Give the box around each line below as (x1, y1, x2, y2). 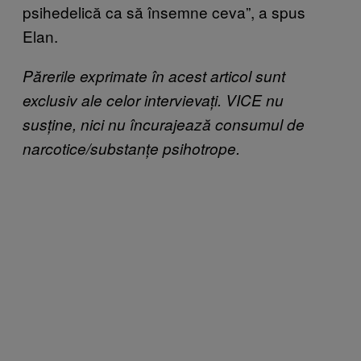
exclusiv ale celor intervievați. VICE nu (23, 89, 284, 111)
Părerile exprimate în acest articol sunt (23, 65, 285, 87)
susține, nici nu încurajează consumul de (23, 114, 305, 135)
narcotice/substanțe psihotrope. (23, 138, 240, 160)
